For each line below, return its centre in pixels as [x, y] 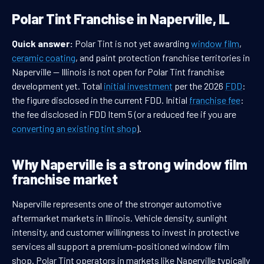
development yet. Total [58, 86]
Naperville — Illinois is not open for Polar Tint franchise [118, 72]
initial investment [138, 86]
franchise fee [215, 100]
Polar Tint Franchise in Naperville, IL [121, 19]
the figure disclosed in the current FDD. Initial [100, 100]
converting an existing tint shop [74, 128]
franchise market [65, 179]
